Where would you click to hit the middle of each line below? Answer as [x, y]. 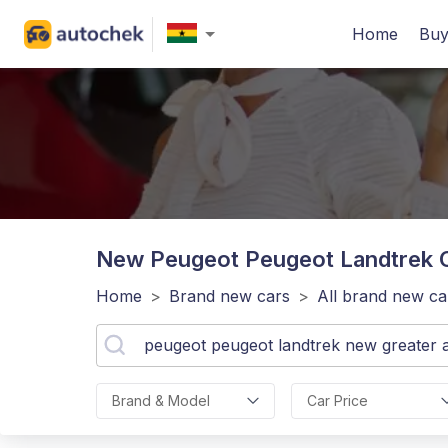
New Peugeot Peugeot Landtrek [264, 259]
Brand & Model [161, 401]
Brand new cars [229, 296]
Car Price [337, 401]
